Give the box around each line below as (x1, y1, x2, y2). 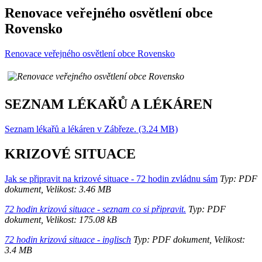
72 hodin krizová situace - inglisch (5, 234, 131, 244)
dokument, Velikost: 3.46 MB (5, 184, 111, 194)
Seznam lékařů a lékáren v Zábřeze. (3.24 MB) (5, 123, 178, 134)
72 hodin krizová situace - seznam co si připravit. (5, 204, 186, 214)
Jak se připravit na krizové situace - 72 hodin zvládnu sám (5, 173, 218, 184)
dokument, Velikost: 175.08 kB (5, 214, 117, 225)
